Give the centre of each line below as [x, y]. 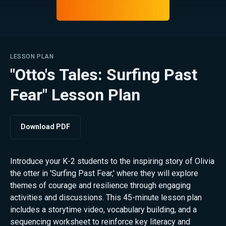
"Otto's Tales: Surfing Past [104, 74]
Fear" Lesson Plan [75, 95]
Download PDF [45, 127]
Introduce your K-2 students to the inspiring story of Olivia [112, 161]
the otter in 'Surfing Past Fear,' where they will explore [104, 173]
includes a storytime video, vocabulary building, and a [103, 209]
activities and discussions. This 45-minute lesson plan [106, 197]
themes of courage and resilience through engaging [100, 185]
